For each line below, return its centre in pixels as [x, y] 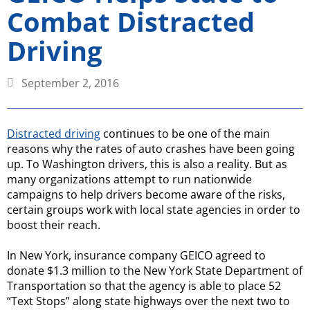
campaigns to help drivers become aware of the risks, [146, 194]
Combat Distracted [131, 21]
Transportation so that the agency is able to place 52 [144, 285]
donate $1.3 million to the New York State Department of [155, 270]
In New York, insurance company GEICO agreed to [136, 255]
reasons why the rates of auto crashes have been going [151, 148]
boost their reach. [54, 225]
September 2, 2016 [70, 83]
